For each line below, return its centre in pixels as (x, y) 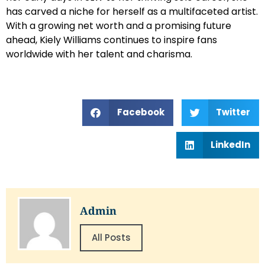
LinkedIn (230, 145)
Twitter (233, 112)
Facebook (140, 112)
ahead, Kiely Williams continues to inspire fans (112, 40)
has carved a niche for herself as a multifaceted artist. (132, 11)
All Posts (111, 237)
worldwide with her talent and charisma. (99, 54)
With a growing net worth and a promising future (119, 25)
